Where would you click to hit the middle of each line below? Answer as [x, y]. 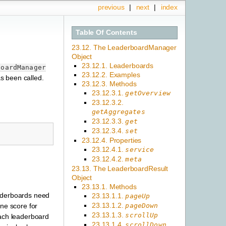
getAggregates [119, 111]
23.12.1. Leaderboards [118, 65]
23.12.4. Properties [112, 140]
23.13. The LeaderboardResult [120, 168]
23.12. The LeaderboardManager [124, 47]
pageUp [138, 196]
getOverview [148, 93]
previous [111, 7]
